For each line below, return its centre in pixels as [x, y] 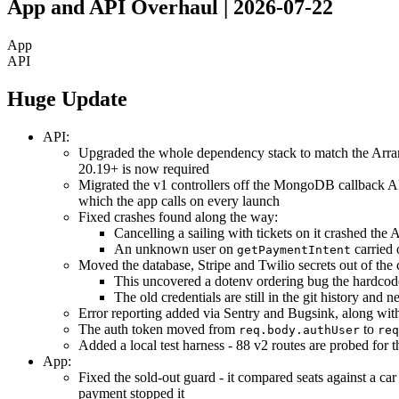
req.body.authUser [299, 330]
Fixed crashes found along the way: [178, 217]
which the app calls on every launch [179, 201]
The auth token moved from [159, 330]
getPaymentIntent [294, 250]
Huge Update [67, 99]
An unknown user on [175, 249]
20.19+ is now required [144, 169]
